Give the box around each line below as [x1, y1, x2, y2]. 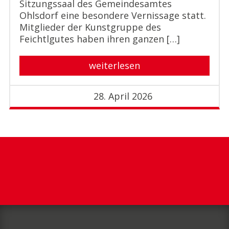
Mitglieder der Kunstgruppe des [19, 21, 161, 34]
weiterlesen [89, 59, 140, 72]
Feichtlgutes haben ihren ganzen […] [19, 33, 180, 45]
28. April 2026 [94, 90, 153, 103]
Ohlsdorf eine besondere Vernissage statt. [19, 9, 206, 22]
